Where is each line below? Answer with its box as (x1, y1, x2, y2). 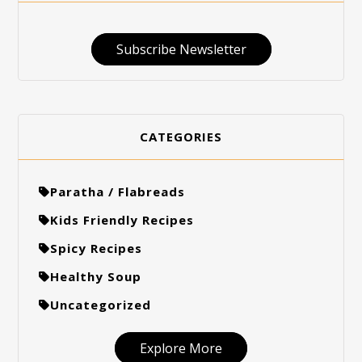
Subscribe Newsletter (116, 40, 246, 59)
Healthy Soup (50, 268, 142, 285)
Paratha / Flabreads (50, 183, 186, 200)
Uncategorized (50, 297, 152, 314)
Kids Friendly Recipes (50, 212, 195, 229)
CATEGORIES (140, 128, 222, 145)
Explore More (140, 339, 222, 357)
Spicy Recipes (50, 240, 143, 257)
